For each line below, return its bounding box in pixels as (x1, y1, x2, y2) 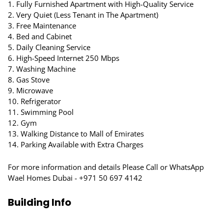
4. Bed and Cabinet (8, 31, 72, 41)
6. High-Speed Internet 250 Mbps (8, 53, 119, 63)
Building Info (8, 195, 71, 209)
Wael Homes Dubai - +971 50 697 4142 (8, 173, 142, 183)
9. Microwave (8, 85, 53, 95)
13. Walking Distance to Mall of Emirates (8, 129, 144, 138)
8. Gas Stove (8, 75, 50, 84)
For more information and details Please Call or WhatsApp (8, 162, 204, 172)
